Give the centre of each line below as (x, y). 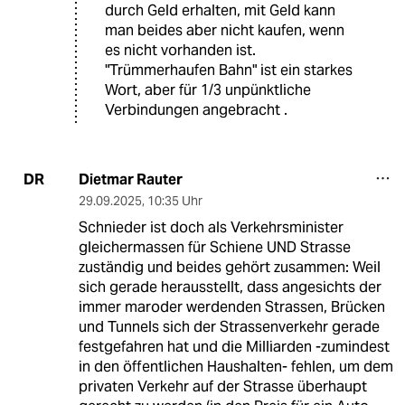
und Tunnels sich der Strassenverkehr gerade (229, 326)
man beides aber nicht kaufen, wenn (225, 30)
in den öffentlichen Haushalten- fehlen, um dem (235, 366)
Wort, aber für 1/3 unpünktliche (208, 89)
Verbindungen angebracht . (196, 109)
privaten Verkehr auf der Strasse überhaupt (222, 386)
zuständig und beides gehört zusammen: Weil (229, 267)
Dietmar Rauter (130, 179)
